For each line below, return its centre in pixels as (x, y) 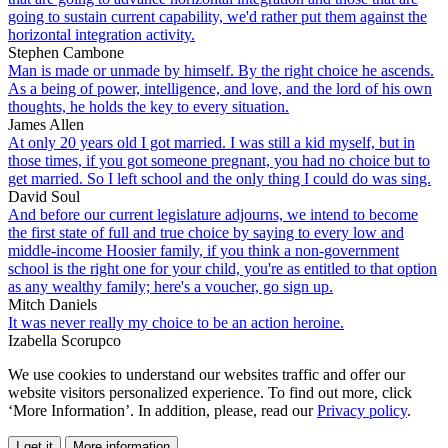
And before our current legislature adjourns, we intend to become (213, 214)
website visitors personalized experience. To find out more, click (210, 392)
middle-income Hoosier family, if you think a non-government (203, 250)
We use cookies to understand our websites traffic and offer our (206, 374)
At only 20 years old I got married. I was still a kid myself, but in (211, 142)
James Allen (46, 124)
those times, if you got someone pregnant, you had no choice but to (219, 160)
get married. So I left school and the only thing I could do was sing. (219, 178)
